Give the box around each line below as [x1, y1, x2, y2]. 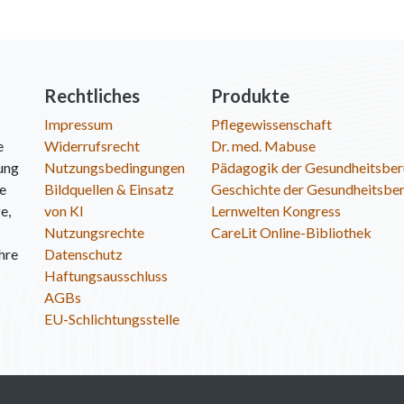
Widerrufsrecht [44, 137, 140, 154]
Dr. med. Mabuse [211, 137, 316, 154]
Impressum [44, 115, 113, 133]
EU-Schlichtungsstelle [44, 310, 179, 327]
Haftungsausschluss [44, 267, 168, 284]
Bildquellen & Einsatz [44, 180, 174, 197]
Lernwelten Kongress [211, 202, 341, 219]
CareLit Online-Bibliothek [211, 224, 372, 241]
